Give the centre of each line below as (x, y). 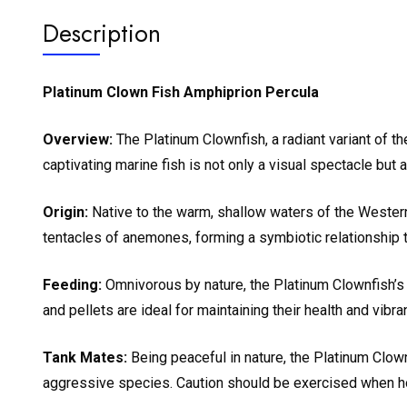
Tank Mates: (85, 357)
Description (102, 33)
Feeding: (72, 284)
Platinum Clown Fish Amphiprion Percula (181, 92)
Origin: (65, 212)
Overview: (78, 139)
